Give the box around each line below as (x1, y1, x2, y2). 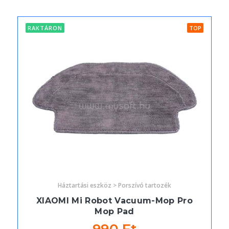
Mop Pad (95, 207, 134, 217)
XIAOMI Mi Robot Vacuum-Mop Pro (36, 196, 193, 206)
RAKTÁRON (28, 24, 62, 32)
